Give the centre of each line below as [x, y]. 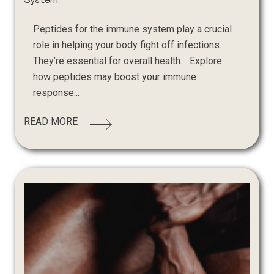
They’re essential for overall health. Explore [128, 61]
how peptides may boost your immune [115, 77]
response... [57, 93]
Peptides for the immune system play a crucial [133, 29]
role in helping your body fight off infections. [128, 45]
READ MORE [51, 122]
